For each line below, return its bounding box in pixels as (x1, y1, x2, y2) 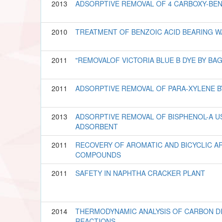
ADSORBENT (75, 121, 118, 131)
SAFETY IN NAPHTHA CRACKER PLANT (75, 167, 206, 178)
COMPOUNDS (75, 149, 121, 160)
